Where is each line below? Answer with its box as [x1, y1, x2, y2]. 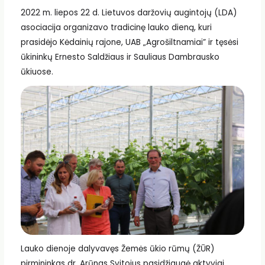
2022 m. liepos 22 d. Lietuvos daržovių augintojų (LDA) [20, 7, 237, 19]
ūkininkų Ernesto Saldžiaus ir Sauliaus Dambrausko [20, 51, 219, 63]
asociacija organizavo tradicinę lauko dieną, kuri [20, 22, 212, 34]
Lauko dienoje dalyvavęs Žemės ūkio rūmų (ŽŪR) [20, 243, 215, 254]
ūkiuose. [20, 66, 53, 78]
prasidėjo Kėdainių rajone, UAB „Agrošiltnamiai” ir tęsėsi [20, 37, 238, 49]
